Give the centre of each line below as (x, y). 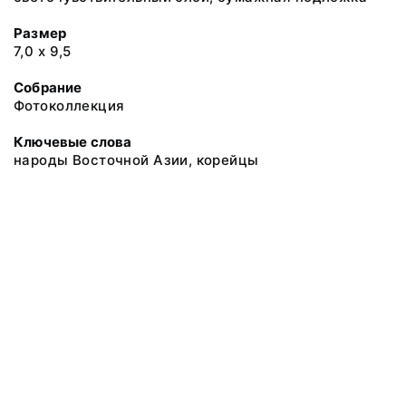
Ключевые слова (73, 142)
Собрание (48, 87)
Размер (40, 33)
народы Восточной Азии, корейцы (136, 160)
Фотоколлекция (69, 106)
